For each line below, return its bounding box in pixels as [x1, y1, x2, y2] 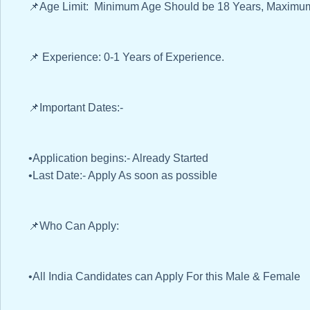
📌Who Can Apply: [28, 220, 119, 232]
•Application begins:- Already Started [28, 152, 208, 165]
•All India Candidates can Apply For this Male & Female [28, 271, 300, 283]
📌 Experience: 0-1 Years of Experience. [28, 51, 224, 64]
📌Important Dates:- [28, 102, 123, 114]
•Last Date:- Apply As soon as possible [28, 170, 220, 182]
